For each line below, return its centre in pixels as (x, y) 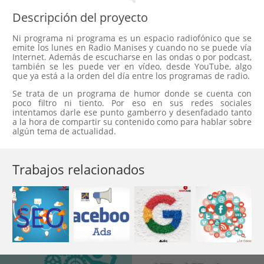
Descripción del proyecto (80, 18)
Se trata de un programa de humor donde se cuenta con (132, 93)
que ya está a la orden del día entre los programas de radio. (131, 75)
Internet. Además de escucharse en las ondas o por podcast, (132, 57)
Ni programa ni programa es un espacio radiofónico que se (132, 38)
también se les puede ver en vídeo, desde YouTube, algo (132, 66)
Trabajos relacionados (79, 169)
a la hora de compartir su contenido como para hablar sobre (132, 121)
